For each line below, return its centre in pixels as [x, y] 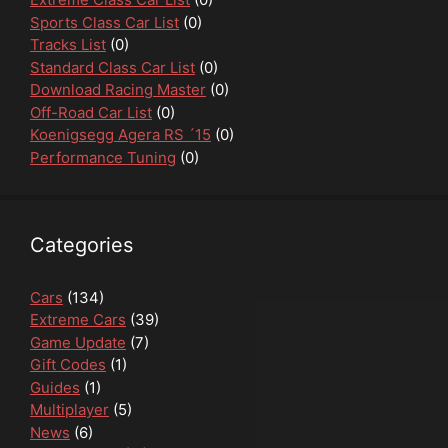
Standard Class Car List [112, 67]
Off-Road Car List [91, 112]
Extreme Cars [78, 320]
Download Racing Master [118, 90]
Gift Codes [68, 365]
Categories [81, 244]
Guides [55, 387]
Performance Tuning [103, 157]
